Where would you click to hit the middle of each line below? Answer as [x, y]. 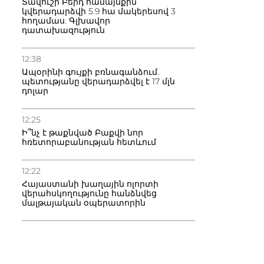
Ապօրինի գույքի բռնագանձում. [90, 72]
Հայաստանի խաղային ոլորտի [90, 184]
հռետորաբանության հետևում [89, 142]
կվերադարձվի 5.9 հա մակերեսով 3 [99, 11]
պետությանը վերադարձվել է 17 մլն [98, 81]
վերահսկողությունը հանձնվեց [89, 193]
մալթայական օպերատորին [84, 203]
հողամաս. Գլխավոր [66, 21]
